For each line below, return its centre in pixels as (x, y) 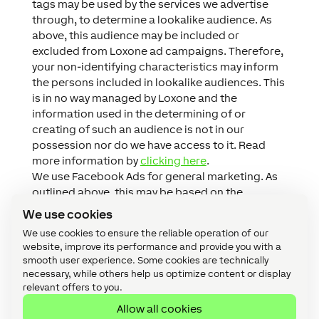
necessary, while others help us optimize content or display (157, 274)
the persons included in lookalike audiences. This (158, 82)
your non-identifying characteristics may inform (155, 67)
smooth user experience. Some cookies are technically (146, 260)
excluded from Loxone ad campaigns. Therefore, (157, 51)
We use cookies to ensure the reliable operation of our (146, 233)
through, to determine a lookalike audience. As (152, 20)
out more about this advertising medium (136, 239)
